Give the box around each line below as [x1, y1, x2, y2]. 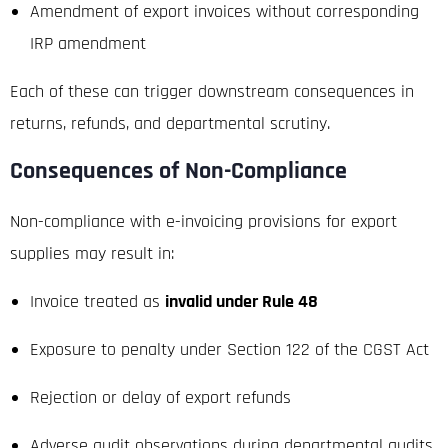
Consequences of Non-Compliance [10, 155, 347, 186]
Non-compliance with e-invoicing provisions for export [10, 209, 397, 233]
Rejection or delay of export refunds [30, 385, 291, 409]
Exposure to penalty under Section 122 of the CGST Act [30, 337, 429, 361]
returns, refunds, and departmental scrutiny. [10, 111, 330, 135]
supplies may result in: [10, 241, 174, 265]
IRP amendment [30, 31, 146, 55]
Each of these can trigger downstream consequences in [10, 79, 414, 103]
